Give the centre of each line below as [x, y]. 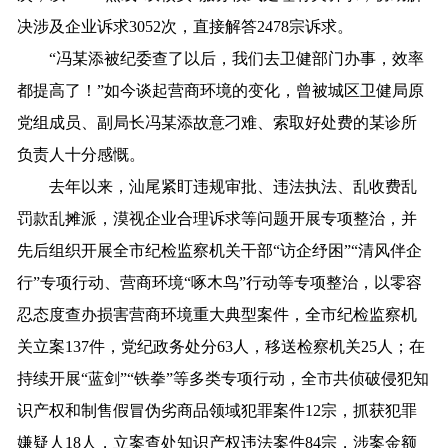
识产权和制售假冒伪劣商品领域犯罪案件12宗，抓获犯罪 [217, 410]
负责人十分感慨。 [81, 154]
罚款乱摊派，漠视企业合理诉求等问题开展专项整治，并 [217, 218]
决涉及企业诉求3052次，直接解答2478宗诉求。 [185, 26]
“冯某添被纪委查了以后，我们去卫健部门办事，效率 [221, 58]
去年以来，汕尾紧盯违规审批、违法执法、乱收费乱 [217, 186]
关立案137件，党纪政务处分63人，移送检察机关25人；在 [221, 346]
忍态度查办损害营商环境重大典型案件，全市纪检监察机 [217, 314]
